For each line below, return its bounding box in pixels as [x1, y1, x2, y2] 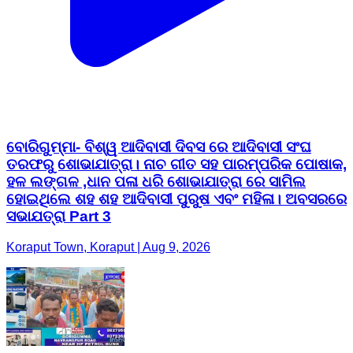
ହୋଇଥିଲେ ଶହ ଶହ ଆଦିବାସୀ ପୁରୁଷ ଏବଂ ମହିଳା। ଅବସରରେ [6, 191, 347, 208]
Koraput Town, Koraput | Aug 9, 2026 [6, 240, 210, 254]
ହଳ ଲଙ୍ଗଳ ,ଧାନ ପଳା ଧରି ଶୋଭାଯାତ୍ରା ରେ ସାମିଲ [6, 173, 306, 191]
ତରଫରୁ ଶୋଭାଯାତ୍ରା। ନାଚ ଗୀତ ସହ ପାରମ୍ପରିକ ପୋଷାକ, [6, 156, 347, 173]
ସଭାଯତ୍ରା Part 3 [6, 208, 111, 225]
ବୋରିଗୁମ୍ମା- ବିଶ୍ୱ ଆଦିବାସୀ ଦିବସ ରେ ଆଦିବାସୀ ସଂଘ [6, 139, 311, 156]
